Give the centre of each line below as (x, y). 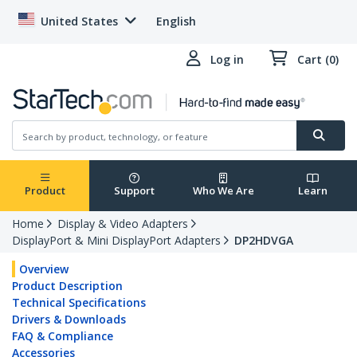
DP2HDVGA (264, 241)
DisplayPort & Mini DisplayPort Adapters (116, 241)
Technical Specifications (79, 303)
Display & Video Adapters (123, 224)
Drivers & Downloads (69, 320)
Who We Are (223, 191)
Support (134, 191)
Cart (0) (318, 59)
